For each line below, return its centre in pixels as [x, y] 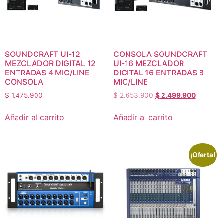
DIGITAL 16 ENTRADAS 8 [158, 72]
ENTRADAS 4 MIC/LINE [47, 72]
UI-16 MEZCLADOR [148, 63]
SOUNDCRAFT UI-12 [43, 54]
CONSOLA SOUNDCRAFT [160, 54]
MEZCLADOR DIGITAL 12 [50, 63]
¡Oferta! [203, 155]
